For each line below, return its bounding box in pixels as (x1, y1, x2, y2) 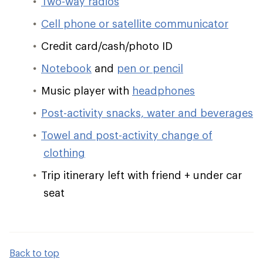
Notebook (41, 62, 92, 75)
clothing (43, 146, 85, 159)
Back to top (9, 247, 60, 258)
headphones (132, 84, 195, 97)
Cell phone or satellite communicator (41, 17, 228, 30)
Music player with (41, 84, 132, 97)
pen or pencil (117, 62, 183, 75)
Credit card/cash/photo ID (41, 39, 173, 52)
